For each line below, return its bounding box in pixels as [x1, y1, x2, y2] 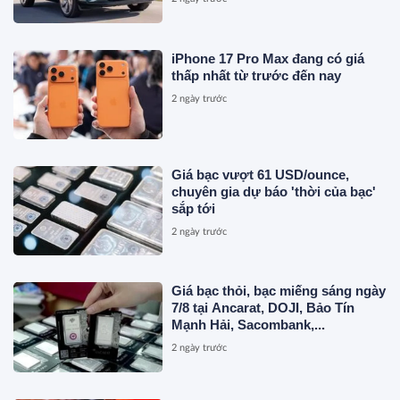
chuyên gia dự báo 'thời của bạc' [171, 183, 377, 199]
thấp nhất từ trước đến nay [171, 67, 342, 83]
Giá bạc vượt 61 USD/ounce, [171, 166, 350, 182]
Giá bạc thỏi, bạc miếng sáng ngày [171, 283, 387, 299]
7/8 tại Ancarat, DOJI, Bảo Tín [171, 300, 355, 316]
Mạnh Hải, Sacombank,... [171, 317, 326, 333]
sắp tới [171, 200, 216, 216]
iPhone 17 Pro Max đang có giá [171, 50, 365, 66]
